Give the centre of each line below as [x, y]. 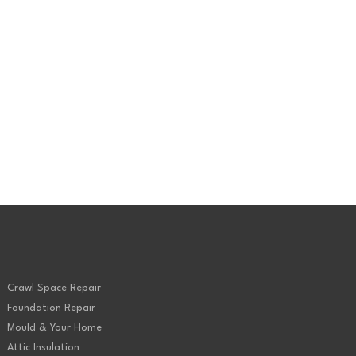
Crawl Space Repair [54, 288]
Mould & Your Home [54, 328]
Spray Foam [41, 9]
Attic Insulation [43, 348]
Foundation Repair [51, 308]
